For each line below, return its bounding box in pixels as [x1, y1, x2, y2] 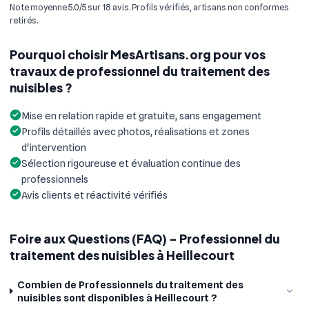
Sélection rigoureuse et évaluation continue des [21, 157, 241, 169]
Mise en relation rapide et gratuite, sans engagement [21, 110, 261, 121]
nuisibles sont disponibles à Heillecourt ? [17, 292, 218, 303]
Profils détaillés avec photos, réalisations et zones [21, 126, 250, 137]
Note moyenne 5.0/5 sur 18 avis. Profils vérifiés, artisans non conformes [10, 1, 289, 12]
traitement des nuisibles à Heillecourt [10, 248, 235, 263]
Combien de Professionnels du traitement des [17, 279, 244, 290]
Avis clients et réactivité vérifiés [21, 189, 168, 201]
